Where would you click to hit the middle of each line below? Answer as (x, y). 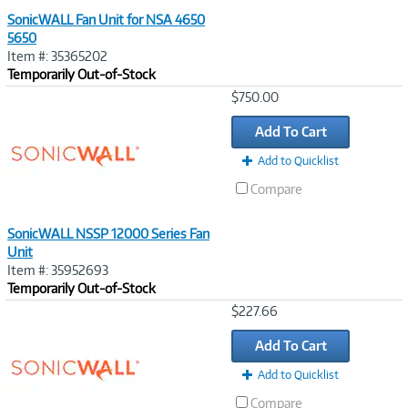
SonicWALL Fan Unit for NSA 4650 (106, 20)
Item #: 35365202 (57, 56)
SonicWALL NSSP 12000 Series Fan (108, 234)
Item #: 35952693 (58, 270)
